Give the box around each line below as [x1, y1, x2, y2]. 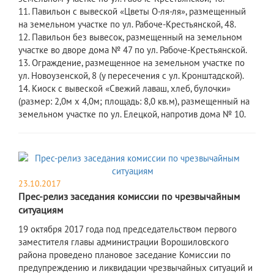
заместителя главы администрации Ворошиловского [18, 236, 229, 248]
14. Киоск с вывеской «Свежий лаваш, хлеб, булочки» [18, 83, 231, 95]
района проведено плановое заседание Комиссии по [18, 249, 231, 261]
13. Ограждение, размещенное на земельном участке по [18, 57, 245, 69]
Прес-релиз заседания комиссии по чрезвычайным [18, 190, 240, 203]
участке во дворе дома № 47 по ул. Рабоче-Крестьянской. [18, 44, 247, 56]
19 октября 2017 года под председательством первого [18, 223, 237, 235]
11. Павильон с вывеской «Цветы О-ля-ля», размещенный [18, 6, 246, 18]
